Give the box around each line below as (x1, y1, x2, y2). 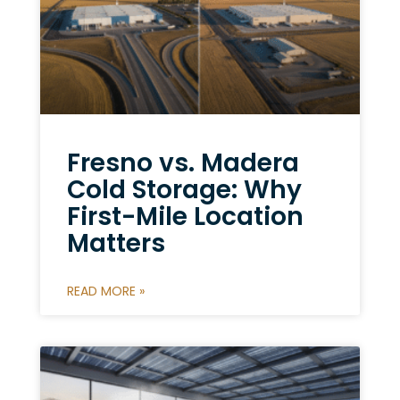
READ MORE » (66, 281, 145, 300)
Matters (66, 225, 165, 261)
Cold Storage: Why (66, 171, 302, 207)
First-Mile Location (66, 198, 304, 234)
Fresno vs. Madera (66, 145, 299, 180)
